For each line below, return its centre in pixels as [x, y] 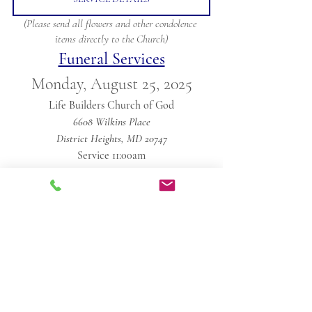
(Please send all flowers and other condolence [111, 24]
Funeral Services [111, 59]
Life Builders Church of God [111, 105]
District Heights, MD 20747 [111, 139]
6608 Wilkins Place [111, 122]
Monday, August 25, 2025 [111, 84]
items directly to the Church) [111, 39]
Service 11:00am [111, 155]
